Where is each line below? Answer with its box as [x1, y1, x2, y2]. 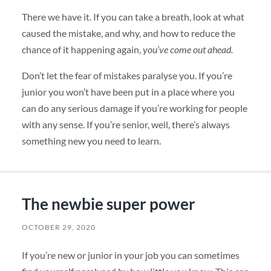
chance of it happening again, [21, 44, 143, 56]
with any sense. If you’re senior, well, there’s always [21, 119, 230, 131]
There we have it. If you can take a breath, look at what [21, 11, 244, 23]
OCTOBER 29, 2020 [21, 223, 96, 232]
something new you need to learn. [21, 135, 161, 147]
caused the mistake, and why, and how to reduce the [21, 27, 235, 39]
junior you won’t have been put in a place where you [21, 86, 235, 98]
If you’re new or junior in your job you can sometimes [21, 249, 240, 261]
